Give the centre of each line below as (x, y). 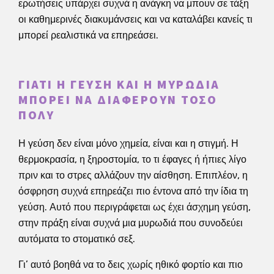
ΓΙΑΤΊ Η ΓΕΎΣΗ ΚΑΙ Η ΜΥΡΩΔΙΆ (119, 85)
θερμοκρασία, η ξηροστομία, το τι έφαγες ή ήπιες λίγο (132, 159)
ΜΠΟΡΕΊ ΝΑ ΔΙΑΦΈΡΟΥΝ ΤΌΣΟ (118, 100)
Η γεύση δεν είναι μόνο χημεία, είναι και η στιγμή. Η (128, 143)
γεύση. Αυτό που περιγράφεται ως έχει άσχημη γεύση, (135, 207)
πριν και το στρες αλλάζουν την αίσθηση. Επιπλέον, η (133, 175)
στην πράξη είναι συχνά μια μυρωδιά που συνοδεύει (131, 223)
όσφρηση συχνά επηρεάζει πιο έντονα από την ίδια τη (133, 191)
